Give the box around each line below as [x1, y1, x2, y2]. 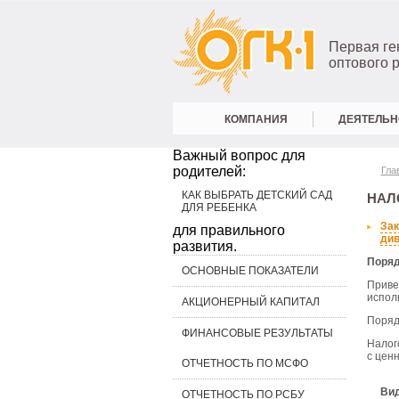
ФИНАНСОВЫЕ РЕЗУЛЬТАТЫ [181, 327, 333, 339]
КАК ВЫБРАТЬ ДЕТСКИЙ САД [181, 189, 332, 201]
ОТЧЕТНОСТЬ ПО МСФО [181, 357, 308, 370]
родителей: [172, 164, 246, 179]
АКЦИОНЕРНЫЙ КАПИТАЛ [181, 296, 320, 308]
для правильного [172, 223, 285, 238]
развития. [172, 239, 237, 254]
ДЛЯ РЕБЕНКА [181, 201, 256, 214]
